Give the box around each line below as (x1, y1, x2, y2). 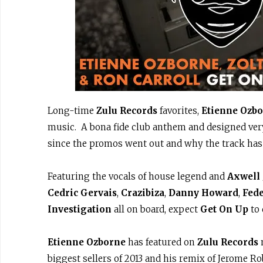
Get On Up (200, 204, 248, 215)
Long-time (48, 105, 96, 116)
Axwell (227, 171, 260, 182)
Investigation (48, 204, 112, 215)
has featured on (126, 237, 197, 248)
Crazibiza (121, 187, 164, 198)
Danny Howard (168, 187, 238, 198)
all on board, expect (112, 204, 200, 215)
